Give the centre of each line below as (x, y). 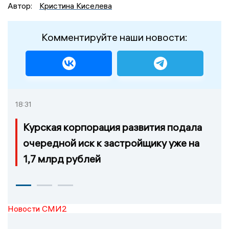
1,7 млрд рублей (62, 158)
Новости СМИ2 (37, 208)
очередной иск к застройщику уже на (111, 143)
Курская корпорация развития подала (112, 127)
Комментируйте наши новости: (114, 37)
